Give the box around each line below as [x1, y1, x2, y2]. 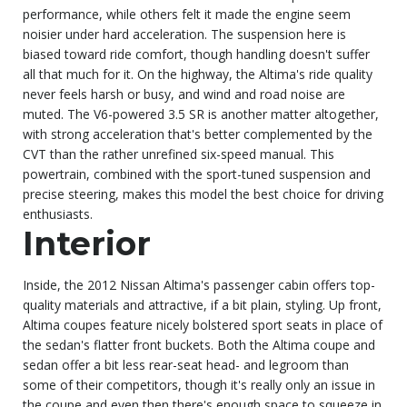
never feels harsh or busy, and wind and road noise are [23, 84, 345, 103]
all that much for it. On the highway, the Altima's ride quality [23, 65, 372, 83]
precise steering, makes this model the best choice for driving [23, 184, 383, 203]
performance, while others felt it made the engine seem [23, 5, 351, 23]
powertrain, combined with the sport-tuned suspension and [23, 164, 371, 183]
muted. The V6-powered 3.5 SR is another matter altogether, [23, 104, 379, 123]
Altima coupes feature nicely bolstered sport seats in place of [23, 315, 382, 333]
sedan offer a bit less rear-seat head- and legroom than [23, 355, 349, 373]
